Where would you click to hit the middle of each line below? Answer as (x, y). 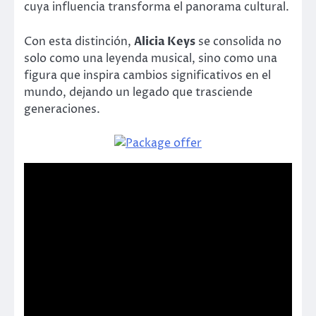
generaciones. (62, 109)
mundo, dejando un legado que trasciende (138, 92)
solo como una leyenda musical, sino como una (151, 58)
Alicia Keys (165, 41)
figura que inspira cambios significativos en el (147, 75)
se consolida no (238, 41)
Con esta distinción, (79, 41)
